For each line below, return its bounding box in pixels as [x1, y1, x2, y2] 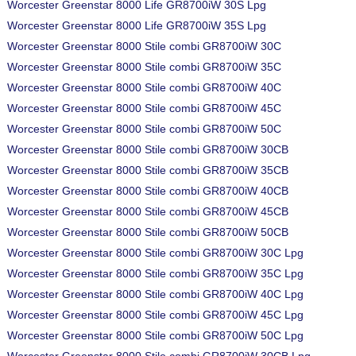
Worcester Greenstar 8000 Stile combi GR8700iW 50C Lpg [7, 329, 304, 342]
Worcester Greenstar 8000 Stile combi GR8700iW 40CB [7, 184, 288, 197]
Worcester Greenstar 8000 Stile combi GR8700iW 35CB [7, 164, 288, 176]
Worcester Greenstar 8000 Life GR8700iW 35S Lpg [7, 19, 266, 32]
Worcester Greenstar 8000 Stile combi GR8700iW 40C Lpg [7, 288, 304, 300]
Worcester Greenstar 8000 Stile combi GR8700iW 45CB [7, 205, 288, 218]
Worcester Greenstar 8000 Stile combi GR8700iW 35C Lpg [7, 267, 304, 280]
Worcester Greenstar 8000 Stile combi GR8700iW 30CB [7, 143, 288, 156]
